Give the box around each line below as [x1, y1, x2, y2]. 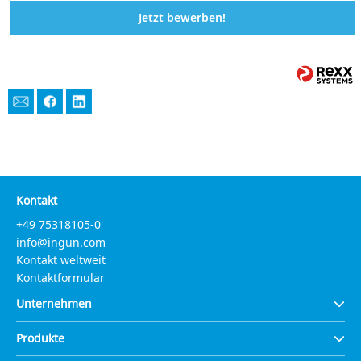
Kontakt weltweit [16, 252, 106, 268]
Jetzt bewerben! [139, 9, 226, 25]
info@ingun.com [16, 234, 106, 251]
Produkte [16, 330, 64, 346]
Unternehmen [16, 296, 92, 312]
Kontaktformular [16, 270, 105, 286]
